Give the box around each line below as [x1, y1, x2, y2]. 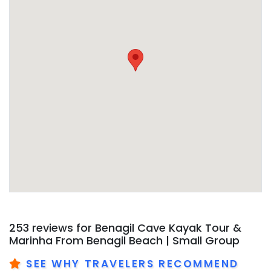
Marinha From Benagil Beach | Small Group [9, 233, 240, 248]
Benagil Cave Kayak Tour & [95, 220, 241, 235]
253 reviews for [9, 220, 95, 235]
